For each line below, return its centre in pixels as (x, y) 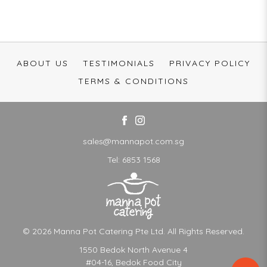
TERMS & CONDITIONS (133, 81)
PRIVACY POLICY (210, 63)
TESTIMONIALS (119, 63)
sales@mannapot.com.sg (133, 141)
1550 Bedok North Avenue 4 (133, 250)
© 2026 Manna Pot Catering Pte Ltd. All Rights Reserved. (133, 231)
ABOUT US (43, 63)
